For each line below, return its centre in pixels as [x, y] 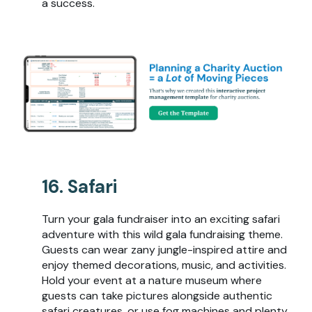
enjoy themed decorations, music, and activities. [164, 265]
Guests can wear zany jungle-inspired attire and [164, 249]
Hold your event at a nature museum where [152, 280]
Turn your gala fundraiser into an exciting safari [161, 219]
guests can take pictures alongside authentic [157, 295]
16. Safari [79, 186]
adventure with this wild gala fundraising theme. [162, 234]
